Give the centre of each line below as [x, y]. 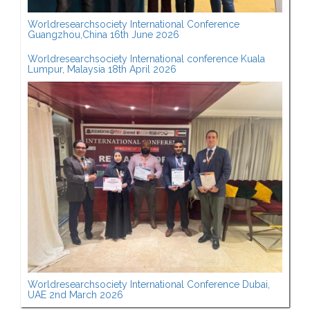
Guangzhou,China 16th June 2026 [103, 34]
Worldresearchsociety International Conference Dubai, [149, 284]
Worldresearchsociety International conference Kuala [146, 58]
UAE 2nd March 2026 [75, 294]
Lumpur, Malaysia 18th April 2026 [102, 69]
